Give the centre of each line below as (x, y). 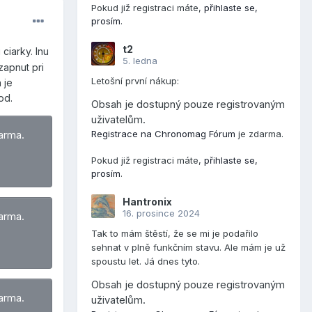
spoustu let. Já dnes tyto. (148, 262)
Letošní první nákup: (138, 81)
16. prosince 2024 (161, 213)
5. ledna (140, 61)
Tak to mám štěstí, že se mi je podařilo (175, 234)
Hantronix (147, 202)
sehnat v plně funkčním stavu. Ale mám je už (188, 248)
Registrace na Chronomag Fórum (163, 134)
